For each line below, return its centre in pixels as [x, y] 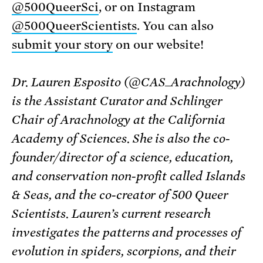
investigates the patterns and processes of [127, 232]
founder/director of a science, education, [123, 157]
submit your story [62, 44]
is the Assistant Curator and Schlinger [117, 101]
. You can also [175, 26]
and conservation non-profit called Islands [129, 176]
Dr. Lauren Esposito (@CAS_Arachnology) [129, 82]
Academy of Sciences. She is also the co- [121, 138]
